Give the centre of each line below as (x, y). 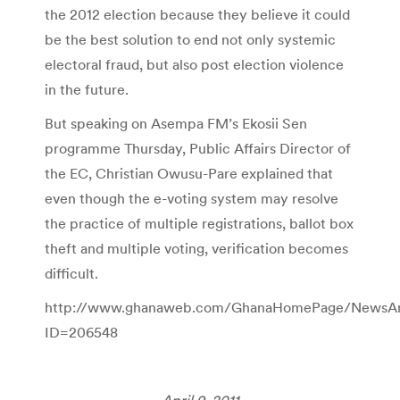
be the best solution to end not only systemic (190, 39)
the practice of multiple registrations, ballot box (199, 223)
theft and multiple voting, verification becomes (196, 248)
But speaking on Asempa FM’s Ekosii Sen (176, 123)
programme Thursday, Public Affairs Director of (198, 148)
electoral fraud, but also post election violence (194, 64)
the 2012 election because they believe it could (197, 14)
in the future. (87, 89)
